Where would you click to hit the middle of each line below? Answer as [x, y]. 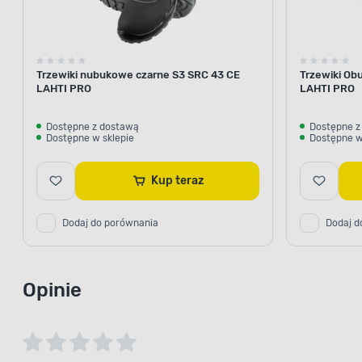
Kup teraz [189, 180]
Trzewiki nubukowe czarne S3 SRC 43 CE [138, 74]
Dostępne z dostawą [93, 126]
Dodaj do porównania [110, 223]
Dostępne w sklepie [90, 138]
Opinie [52, 290]
